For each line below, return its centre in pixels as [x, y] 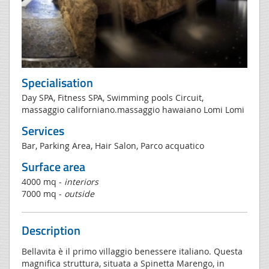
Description [51, 230]
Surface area [53, 166]
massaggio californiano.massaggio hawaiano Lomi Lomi [133, 109]
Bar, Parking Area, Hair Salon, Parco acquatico [113, 145]
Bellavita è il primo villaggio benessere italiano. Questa [132, 251]
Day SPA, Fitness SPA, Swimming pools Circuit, [113, 97]
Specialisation [57, 82]
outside [79, 193]
